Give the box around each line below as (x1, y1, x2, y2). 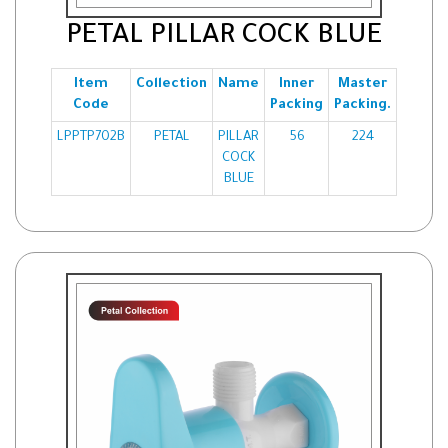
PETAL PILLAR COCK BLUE (66, 23, 382, 53)
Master (338, 77, 387, 92)
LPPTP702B (57, 130, 125, 145)
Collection (136, 77, 207, 92)
